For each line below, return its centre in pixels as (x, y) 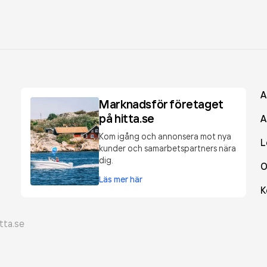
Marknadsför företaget (161, 104)
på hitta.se (127, 118)
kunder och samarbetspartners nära (168, 148)
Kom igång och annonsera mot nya (165, 136)
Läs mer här (121, 179)
